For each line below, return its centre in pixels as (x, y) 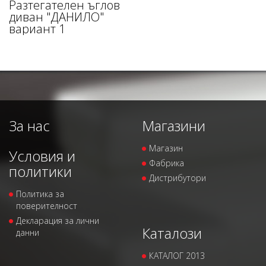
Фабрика (167, 163)
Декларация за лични (58, 221)
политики (40, 172)
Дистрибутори (178, 178)
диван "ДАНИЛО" (56, 17)
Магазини (174, 126)
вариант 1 (37, 29)
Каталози (172, 233)
